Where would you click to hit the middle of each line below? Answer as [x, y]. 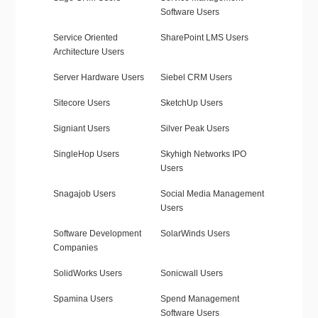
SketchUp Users [191, 103]
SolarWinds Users [195, 234]
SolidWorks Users [87, 274]
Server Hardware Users [98, 78]
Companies [75, 248]
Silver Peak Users [194, 129]
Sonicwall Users [191, 274]
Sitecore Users [81, 103]
